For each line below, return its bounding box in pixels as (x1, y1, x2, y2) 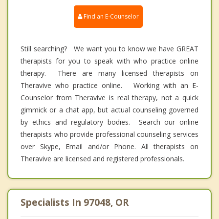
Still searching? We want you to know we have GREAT (21, 44, 198, 53)
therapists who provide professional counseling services (21, 129, 198, 139)
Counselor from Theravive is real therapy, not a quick (21, 92, 198, 102)
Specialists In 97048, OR (21, 196, 129, 209)
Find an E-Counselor (82, 12, 139, 21)
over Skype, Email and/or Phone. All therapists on (21, 141, 198, 151)
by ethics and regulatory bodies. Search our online (21, 117, 198, 127)
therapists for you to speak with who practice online (21, 56, 198, 66)
